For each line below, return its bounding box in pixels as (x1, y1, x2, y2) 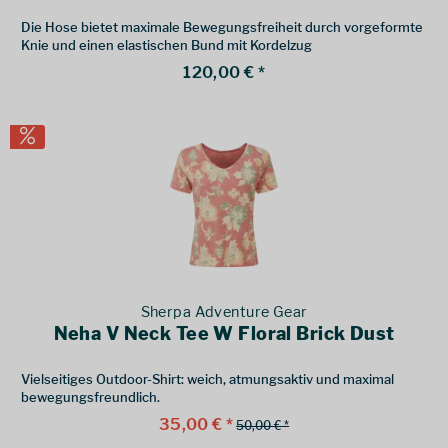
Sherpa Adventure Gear (140, 303, 308, 322)
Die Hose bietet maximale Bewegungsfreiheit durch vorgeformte (21, 19, 424, 36)
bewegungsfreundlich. (21, 389, 161, 406)
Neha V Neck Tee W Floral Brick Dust (53, 323, 395, 345)
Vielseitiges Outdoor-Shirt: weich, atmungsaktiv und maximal (21, 371, 395, 388)
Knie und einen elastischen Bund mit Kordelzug (21, 37, 313, 54)
